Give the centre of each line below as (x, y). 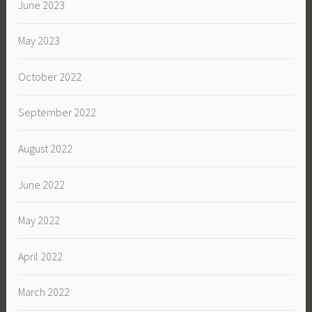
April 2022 (41, 256)
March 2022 (44, 292)
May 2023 (39, 41)
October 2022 (50, 76)
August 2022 (46, 149)
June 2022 (42, 184)
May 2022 (39, 220)
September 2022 (57, 112)
